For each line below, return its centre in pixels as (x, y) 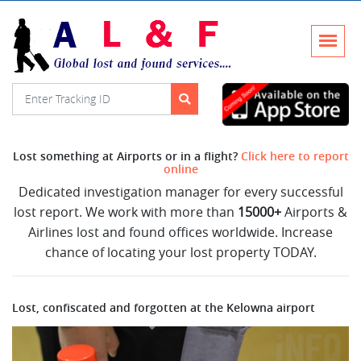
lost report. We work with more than (126, 212)
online (180, 169)
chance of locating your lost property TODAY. (180, 252)
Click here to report (295, 156)
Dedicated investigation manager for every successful (180, 191)
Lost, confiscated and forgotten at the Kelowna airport (164, 307)
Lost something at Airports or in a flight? (127, 156)
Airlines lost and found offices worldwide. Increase (180, 232)
